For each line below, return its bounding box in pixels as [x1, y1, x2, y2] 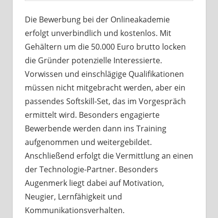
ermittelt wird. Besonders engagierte [25, 109, 160, 121]
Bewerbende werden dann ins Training [25, 123, 166, 134]
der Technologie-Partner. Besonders [25, 164, 158, 175]
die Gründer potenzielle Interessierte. [25, 55, 162, 66]
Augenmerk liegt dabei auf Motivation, [25, 178, 164, 189]
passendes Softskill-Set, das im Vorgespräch [25, 96, 186, 107]
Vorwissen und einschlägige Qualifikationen [25, 69, 184, 80]
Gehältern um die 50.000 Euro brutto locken [25, 41, 186, 53]
